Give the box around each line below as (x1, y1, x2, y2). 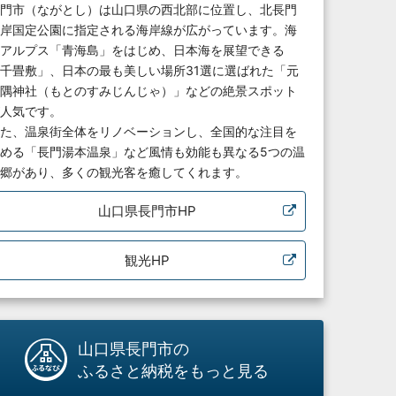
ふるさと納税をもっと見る (78, 362, 269, 380)
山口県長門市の (78, 339, 189, 358)
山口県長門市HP (97, 202, 196, 220)
